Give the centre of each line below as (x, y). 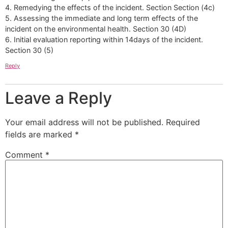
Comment (25, 154)
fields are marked (40, 134)
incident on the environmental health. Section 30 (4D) (96, 29)
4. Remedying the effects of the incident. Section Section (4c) (110, 8)
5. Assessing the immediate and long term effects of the (102, 18)
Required (183, 122)
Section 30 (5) (29, 50)
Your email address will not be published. (84, 122)
